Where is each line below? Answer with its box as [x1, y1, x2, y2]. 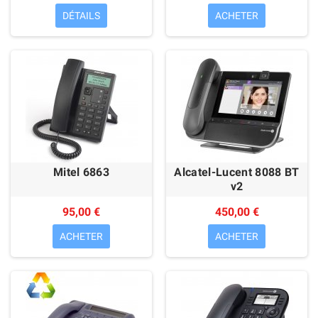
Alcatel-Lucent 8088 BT [174, 165, 300, 179]
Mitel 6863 [53, 165, 110, 179]
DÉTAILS [62, 10, 100, 21]
